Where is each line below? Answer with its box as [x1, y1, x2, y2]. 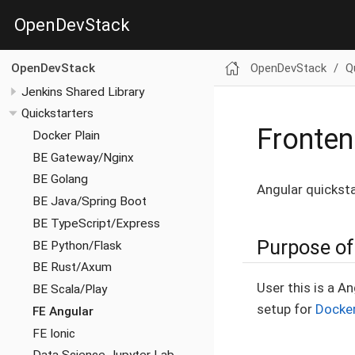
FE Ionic [32, 326, 75, 341]
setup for [257, 300, 315, 317]
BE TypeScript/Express [32, 216, 160, 231]
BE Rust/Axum [32, 260, 112, 275]
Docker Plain [32, 128, 100, 143]
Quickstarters [21, 106, 94, 121]
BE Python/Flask [32, 238, 121, 253]
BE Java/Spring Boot [32, 194, 147, 209]
